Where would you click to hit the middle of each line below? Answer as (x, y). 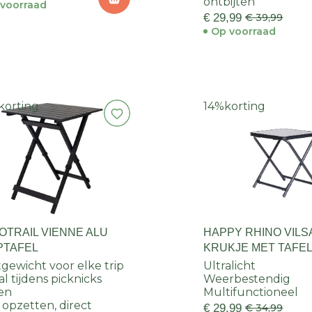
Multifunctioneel (251, 292)
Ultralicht (230, 266)
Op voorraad (244, 32)
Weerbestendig (247, 279)
